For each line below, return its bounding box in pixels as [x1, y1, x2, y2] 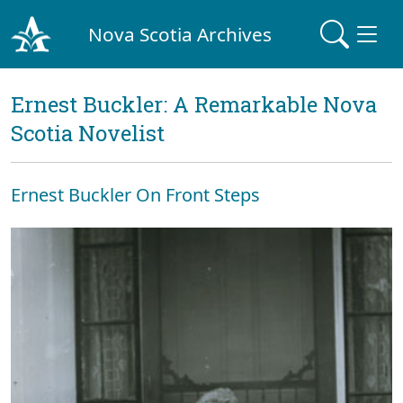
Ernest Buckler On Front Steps [11, 183, 260, 207]
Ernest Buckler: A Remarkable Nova [11, 90, 377, 119]
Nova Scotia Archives [88, 21, 273, 47]
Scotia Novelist [11, 119, 165, 148]
